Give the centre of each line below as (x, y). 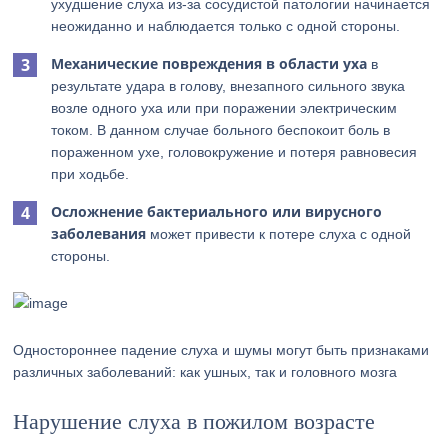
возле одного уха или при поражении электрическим (224, 108)
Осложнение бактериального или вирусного (217, 211)
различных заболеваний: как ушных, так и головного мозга (205, 372)
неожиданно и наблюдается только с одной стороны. (226, 26)
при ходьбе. (90, 174)
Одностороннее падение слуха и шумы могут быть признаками (221, 350)
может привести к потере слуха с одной (279, 234)
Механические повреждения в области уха (209, 63)
